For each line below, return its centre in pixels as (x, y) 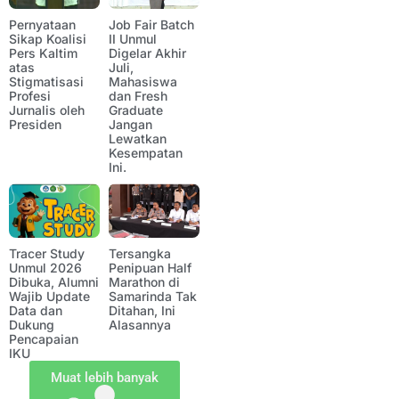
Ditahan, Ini (142, 311)
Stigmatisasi (46, 82)
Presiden (35, 125)
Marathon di (144, 282)
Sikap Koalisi (48, 39)
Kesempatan (146, 153)
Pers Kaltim (43, 53)
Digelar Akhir (147, 53)
